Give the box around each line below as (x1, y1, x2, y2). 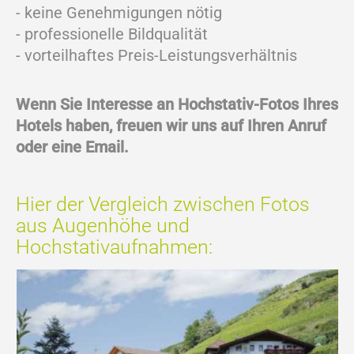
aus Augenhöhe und (16, 214, 190, 238)
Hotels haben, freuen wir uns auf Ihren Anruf (16, 116, 326, 136)
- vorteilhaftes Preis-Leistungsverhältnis (16, 46, 297, 66)
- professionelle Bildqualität (16, 24, 208, 44)
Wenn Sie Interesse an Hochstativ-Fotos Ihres (16, 95, 338, 115)
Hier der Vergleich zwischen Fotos (16, 193, 310, 217)
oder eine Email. (16, 137, 129, 157)
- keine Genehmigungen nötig (16, 3, 222, 23)
